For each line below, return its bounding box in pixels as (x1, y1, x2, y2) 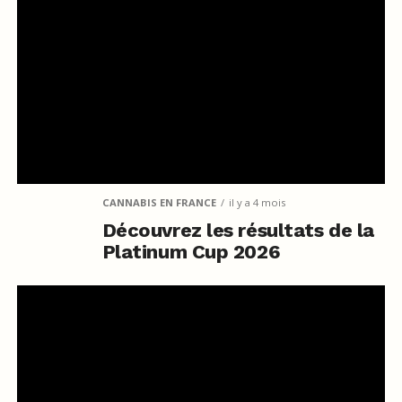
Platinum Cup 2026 (101, 240, 281, 263)
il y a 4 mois (228, 195, 285, 209)
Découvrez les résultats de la (101, 218, 374, 241)
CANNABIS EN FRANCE (101, 195, 216, 209)
